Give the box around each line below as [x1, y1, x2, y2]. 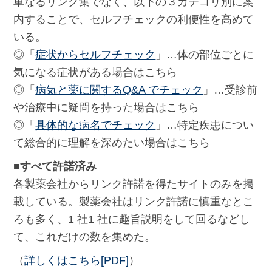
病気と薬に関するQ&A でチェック [35, 84, 203, 97]
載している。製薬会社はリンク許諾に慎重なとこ [13, 195, 254, 208]
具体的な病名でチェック [35, 119, 156, 132]
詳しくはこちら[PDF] [24, 254, 129, 267]
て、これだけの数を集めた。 [13, 231, 156, 243]
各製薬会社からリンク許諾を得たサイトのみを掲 [13, 178, 254, 191]
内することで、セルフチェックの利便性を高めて [13, 13, 254, 26]
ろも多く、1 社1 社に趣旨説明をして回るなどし [13, 213, 251, 226]
